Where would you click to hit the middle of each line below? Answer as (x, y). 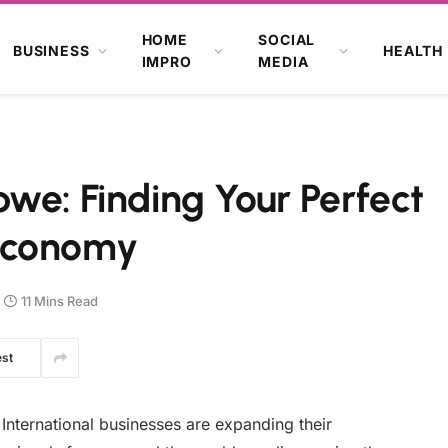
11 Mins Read (59, 300)
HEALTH (413, 50)
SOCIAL (287, 39)
